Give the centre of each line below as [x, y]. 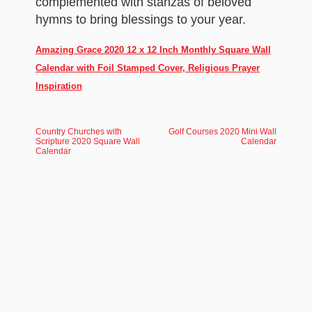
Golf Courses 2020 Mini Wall [223, 132]
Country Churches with [78, 132]
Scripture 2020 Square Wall [87, 141]
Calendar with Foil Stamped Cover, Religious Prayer [147, 68]
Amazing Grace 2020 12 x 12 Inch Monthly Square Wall [153, 50]
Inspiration [58, 86]
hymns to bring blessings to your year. [140, 19]
